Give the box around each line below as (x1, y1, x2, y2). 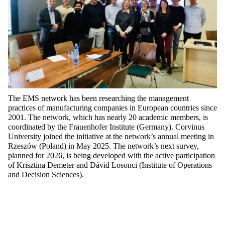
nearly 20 (107, 113, 137, 122)
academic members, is (137, 113, 208, 122)
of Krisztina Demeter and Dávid (8, 161, 111, 170)
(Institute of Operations (137, 161, 212, 170)
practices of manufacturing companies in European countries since (8, 103, 217, 113)
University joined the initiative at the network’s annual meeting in (8, 132, 214, 141)
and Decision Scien (8, 170, 69, 179)
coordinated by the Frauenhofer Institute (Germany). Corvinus (8, 123, 204, 132)
